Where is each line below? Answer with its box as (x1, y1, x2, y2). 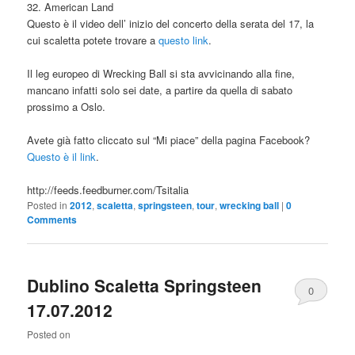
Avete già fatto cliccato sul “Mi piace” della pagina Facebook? (27, 132, 311, 148)
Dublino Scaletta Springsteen (27, 273, 262, 297)
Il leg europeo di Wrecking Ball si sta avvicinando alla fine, (27, 66, 296, 82)
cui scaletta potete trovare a (27, 32, 159, 48)
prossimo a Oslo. (27, 99, 106, 115)
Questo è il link (27, 149, 97, 165)
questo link (158, 32, 209, 48)
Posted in (27, 198, 68, 212)
